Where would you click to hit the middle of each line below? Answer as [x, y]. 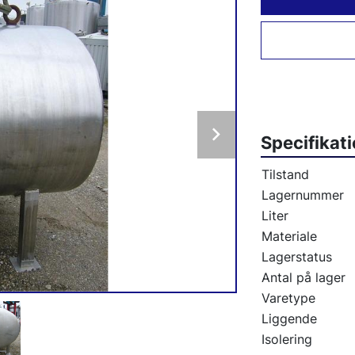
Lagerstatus [296, 257]
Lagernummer [302, 195]
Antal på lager [303, 277]
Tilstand [285, 174]
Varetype [288, 298]
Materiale [289, 236]
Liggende [289, 319]
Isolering [286, 339]
